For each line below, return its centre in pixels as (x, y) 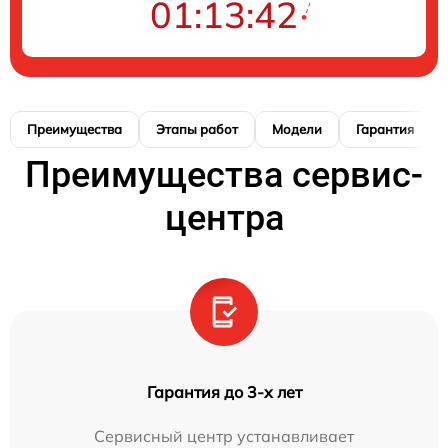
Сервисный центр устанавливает (224, 435)
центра (224, 217)
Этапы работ (197, 128)
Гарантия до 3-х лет (224, 391)
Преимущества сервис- (224, 174)
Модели (297, 128)
